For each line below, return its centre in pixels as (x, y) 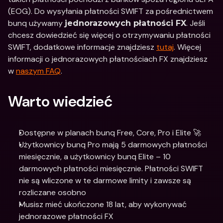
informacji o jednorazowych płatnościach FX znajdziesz (108, 59)
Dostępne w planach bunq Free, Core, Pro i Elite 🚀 (110, 133)
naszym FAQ (38, 71)
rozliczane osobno (53, 192)
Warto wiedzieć (60, 101)
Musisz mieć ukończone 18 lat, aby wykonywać (103, 204)
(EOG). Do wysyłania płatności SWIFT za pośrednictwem (111, 11)
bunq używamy (36, 23)
